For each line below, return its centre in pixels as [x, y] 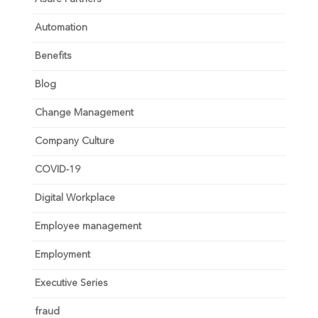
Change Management [84, 113]
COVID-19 [57, 170]
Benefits [53, 56]
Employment [62, 255]
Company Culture [74, 142]
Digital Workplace [75, 198]
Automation [61, 28]
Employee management [88, 227]
